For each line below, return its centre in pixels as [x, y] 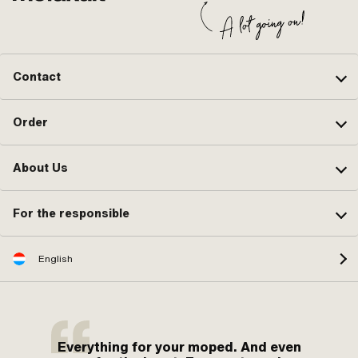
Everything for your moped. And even [179, 347]
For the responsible [71, 213]
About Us [40, 167]
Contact [37, 76]
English [56, 259]
